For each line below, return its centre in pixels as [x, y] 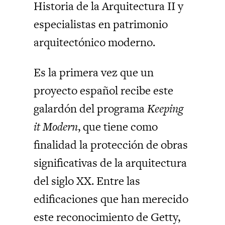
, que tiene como [118, 127]
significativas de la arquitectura [110, 163]
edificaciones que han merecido [111, 199]
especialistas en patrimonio [101, 24]
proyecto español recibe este [104, 91]
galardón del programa [91, 109]
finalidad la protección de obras [111, 145]
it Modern [56, 127]
